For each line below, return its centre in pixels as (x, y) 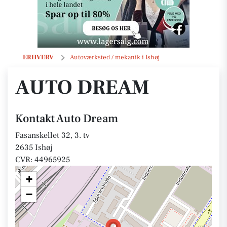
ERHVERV (38, 57)
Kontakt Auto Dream (67, 119)
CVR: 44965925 (43, 160)
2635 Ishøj (34, 147)
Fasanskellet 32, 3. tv (52, 135)
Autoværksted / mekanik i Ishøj (115, 57)
